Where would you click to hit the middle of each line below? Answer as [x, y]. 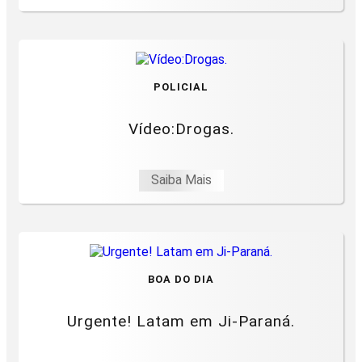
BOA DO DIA [181, 280]
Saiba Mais [181, 180]
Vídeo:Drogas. [181, 129]
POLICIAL [181, 87]
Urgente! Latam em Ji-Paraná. [181, 322]
